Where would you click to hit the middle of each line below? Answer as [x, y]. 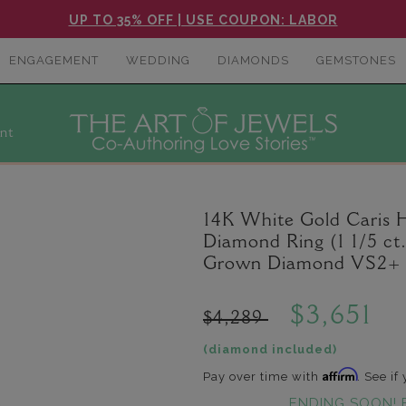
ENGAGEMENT [53, 60]
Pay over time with [263, 377]
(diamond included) [270, 349]
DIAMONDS [253, 60]
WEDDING [158, 60]
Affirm [340, 374]
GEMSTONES [356, 60]
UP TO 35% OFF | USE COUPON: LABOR [203, 20]
